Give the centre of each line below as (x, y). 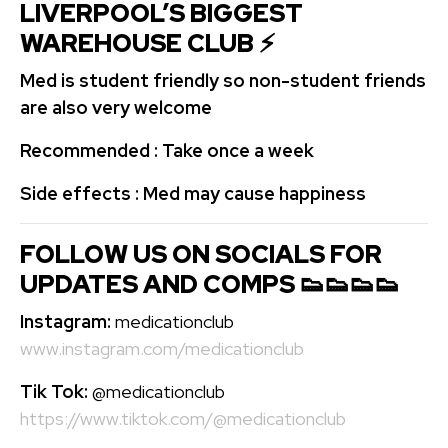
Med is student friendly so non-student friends (223, 80)
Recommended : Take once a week (167, 150)
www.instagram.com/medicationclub (162, 348)
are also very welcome (116, 107)
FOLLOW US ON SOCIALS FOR (201, 254)
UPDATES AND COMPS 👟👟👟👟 (210, 284)
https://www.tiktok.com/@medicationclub (183, 418)
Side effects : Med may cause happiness (193, 193)
